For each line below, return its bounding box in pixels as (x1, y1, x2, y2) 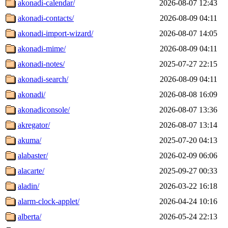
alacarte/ (18, 166, 44, 175)
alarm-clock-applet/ (18, 196, 79, 206)
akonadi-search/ (18, 74, 68, 83)
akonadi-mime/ (18, 44, 66, 53)
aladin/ (18, 181, 39, 190)
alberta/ (18, 212, 41, 221)
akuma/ (18, 135, 41, 145)
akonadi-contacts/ (18, 13, 74, 22)
